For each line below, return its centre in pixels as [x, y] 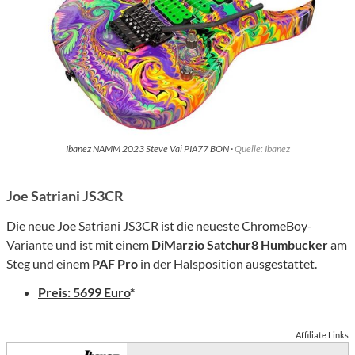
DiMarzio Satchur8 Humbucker [240, 244]
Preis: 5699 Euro [84, 292]
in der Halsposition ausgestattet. [227, 263]
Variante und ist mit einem [79, 244]
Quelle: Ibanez [262, 148]
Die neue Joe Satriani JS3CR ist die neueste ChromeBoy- [159, 225]
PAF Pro [115, 263]
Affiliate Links [322, 334]
